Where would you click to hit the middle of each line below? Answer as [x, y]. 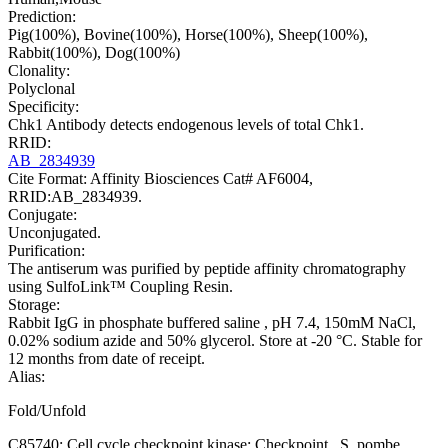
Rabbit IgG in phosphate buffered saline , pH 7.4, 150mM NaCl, [212, 323]
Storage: [34, 305]
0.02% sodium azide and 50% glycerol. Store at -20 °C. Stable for [215, 341]
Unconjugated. [54, 233]
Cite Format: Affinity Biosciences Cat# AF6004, [160, 179]
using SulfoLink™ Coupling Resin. [120, 287]
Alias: [26, 377]
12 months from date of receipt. [106, 359]
